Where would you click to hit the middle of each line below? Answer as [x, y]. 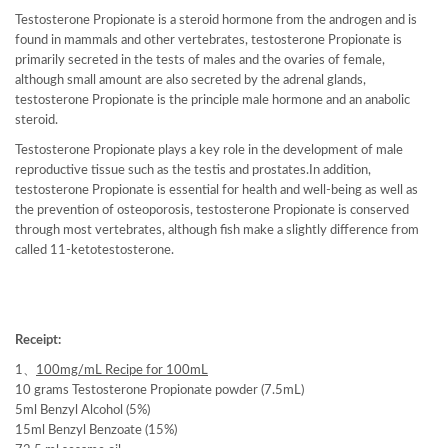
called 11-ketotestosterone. [94, 250]
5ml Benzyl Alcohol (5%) [82, 410]
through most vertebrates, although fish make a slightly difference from [217, 230]
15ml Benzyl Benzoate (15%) [96, 430]
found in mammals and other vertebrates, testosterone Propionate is [208, 40]
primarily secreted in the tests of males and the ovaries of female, [200, 60]
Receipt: [38, 340]
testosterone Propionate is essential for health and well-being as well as [216, 190]
